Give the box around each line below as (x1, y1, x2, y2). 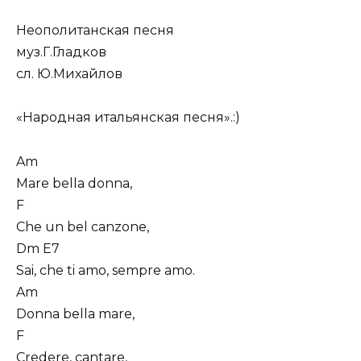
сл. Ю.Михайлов (16, 66, 122, 82)
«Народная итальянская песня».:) (16, 110, 240, 126)
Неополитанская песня (16, 23, 174, 39)
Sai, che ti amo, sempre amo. (16, 262, 195, 278)
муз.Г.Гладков (16, 44, 106, 60)
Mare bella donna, (16, 175, 132, 191)
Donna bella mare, (16, 305, 135, 322)
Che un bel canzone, (16, 218, 149, 234)
